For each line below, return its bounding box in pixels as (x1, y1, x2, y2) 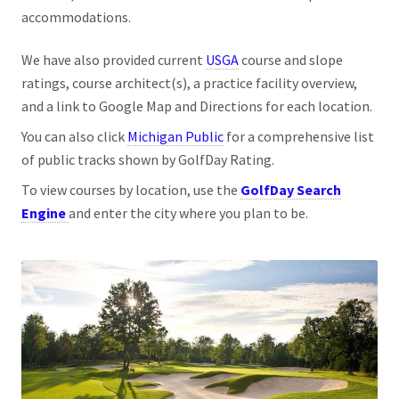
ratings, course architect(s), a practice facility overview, (21, 74, 357, 93)
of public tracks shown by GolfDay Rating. (21, 150, 274, 168)
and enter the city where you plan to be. (69, 203, 308, 222)
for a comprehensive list (226, 126, 374, 145)
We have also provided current (21, 51, 206, 69)
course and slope (239, 51, 343, 69)
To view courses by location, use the (21, 180, 240, 199)
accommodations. (21, 7, 131, 26)
